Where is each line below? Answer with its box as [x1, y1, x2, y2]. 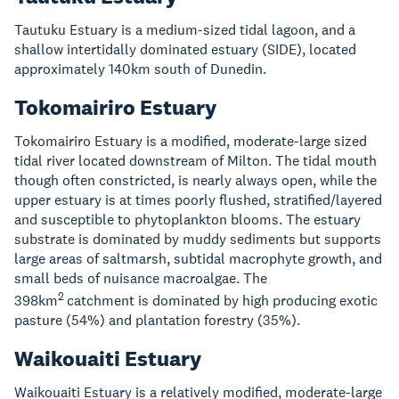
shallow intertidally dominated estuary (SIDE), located [14, 39, 356, 59]
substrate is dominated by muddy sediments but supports [14, 229, 381, 248]
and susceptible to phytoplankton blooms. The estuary [14, 209, 361, 229]
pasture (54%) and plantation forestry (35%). [14, 311, 300, 330]
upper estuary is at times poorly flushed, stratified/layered [14, 190, 382, 209]
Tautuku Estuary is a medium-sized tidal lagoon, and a [14, 20, 355, 39]
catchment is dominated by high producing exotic [67, 291, 378, 311]
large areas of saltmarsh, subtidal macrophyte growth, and [14, 248, 382, 268]
